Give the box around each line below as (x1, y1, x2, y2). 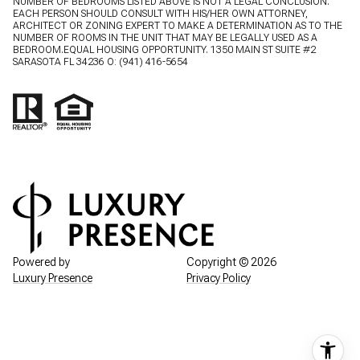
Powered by (13, 255, 70, 268)
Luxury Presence (13, 271, 92, 284)
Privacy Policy (186, 271, 251, 284)
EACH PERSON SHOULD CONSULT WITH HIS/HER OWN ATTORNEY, (13, 7, 308, 19)
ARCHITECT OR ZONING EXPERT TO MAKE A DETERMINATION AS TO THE (13, 19, 342, 31)
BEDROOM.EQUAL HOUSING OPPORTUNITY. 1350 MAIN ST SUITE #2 (13, 43, 316, 55)
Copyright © (186, 255, 251, 268)
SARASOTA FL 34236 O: (13, 55, 119, 67)
